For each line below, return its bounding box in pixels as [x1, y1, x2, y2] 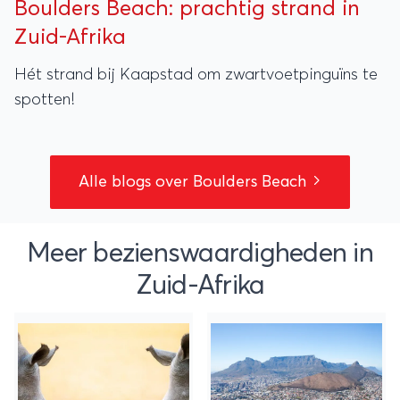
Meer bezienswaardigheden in [27, 239, 373, 267]
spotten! [14, 91, 75, 108]
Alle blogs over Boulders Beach [79, 173, 311, 190]
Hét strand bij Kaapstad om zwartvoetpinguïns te [14, 66, 378, 83]
